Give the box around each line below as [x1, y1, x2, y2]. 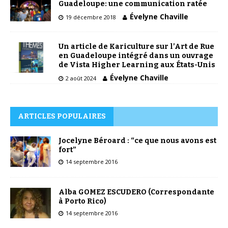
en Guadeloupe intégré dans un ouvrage [59, 51, 213, 60]
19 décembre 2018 [66, 13, 116, 21]
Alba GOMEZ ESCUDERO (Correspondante [59, 187, 214, 196]
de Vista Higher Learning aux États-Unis [59, 60, 215, 69]
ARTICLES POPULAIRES [18, 111, 106, 121]
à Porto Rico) [59, 196, 106, 206]
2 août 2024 [66, 74, 96, 82]
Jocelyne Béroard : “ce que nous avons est [59, 136, 216, 145]
